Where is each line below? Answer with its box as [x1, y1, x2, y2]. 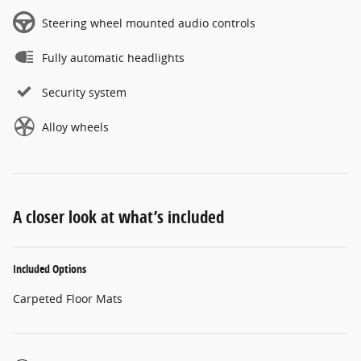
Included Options [13, 261, 86, 277]
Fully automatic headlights [42, 50, 185, 66]
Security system [42, 85, 127, 101]
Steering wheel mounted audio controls [42, 15, 255, 31]
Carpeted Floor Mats [13, 291, 122, 307]
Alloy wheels [42, 119, 109, 135]
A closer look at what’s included [13, 205, 224, 229]
